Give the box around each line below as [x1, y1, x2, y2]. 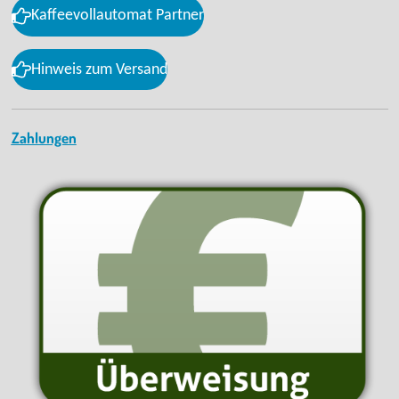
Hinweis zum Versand [30, 61, 167, 77]
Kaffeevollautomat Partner [30, 8, 204, 24]
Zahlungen [11, 128, 77, 148]
